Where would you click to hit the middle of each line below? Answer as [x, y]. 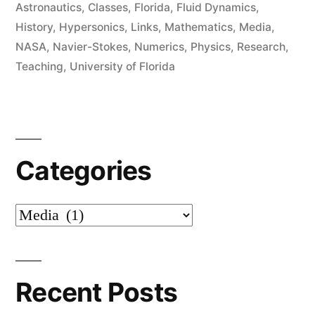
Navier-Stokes [90, 47]
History [34, 27]
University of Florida [122, 67]
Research [261, 47]
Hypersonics [92, 27]
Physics [211, 47]
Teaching [39, 67]
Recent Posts [97, 292]
